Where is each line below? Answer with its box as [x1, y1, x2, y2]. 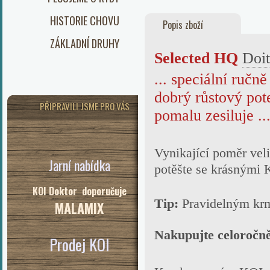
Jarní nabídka [48, 155, 110, 175]
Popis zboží [163, 17, 203, 32]
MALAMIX [55, 198, 104, 218]
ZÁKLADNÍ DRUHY [50, 36, 119, 51]
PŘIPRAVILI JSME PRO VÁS [40, 99, 130, 113]
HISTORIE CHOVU [50, 13, 119, 28]
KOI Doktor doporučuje [32, 184, 127, 198]
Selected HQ [154, 49, 242, 67]
